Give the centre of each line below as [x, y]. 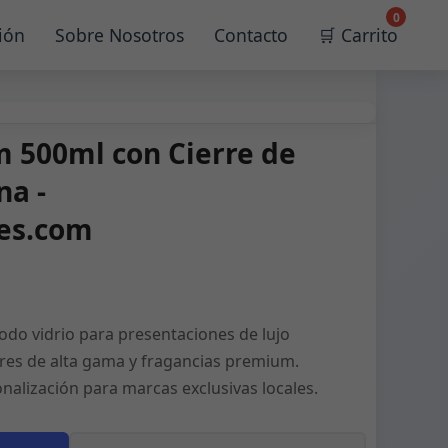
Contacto [251, 35]
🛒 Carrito [358, 35]
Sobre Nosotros [119, 35]
